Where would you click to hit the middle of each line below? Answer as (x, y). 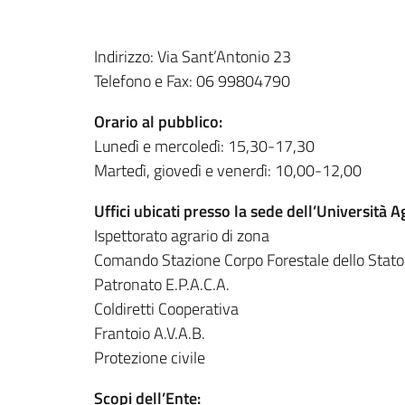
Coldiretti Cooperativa (166, 308)
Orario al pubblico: (158, 121)
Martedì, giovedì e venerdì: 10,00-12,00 (228, 170)
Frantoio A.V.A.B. (150, 333)
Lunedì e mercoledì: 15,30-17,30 (204, 146)
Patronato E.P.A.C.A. (162, 284)
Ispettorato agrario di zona (182, 235)
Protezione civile (150, 357)
